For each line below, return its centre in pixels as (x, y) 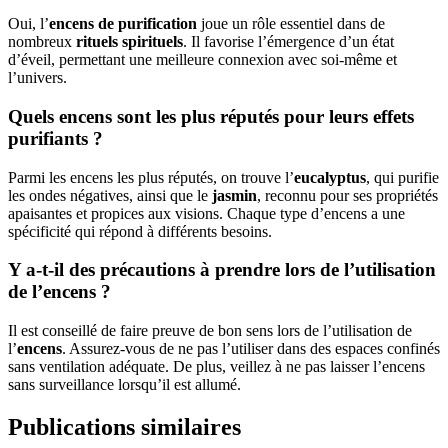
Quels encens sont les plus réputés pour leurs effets (211, 116)
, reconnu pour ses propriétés (347, 195)
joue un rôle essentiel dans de (291, 24)
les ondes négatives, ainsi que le (110, 195)
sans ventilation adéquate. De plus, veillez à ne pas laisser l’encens (216, 367)
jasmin (234, 195)
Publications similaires (124, 426)
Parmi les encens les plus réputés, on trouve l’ (151, 177)
